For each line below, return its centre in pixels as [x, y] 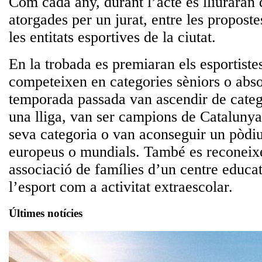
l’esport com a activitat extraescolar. [121, 187]
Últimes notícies [46, 213]
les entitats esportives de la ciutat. [114, 37]
